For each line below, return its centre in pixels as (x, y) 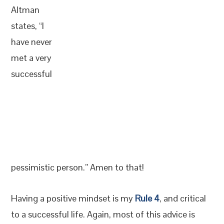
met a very (31, 58)
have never (32, 42)
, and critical (183, 198)
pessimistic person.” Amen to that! (78, 167)
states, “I (28, 26)
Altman (25, 10)
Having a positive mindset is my (73, 198)
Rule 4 (147, 198)
